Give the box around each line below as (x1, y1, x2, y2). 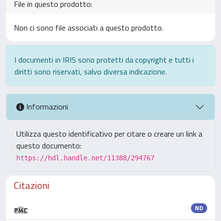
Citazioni (14, 177, 49, 193)
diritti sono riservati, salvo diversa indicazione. (14, 65, 167, 77)
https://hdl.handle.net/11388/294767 (16, 153, 154, 162)
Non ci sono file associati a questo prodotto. (14, 21, 163, 34)
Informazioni (24, 101, 68, 113)
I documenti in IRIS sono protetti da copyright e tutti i (14, 53, 194, 66)
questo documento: (16, 139, 81, 151)
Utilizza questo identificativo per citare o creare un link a (16, 127, 202, 140)
